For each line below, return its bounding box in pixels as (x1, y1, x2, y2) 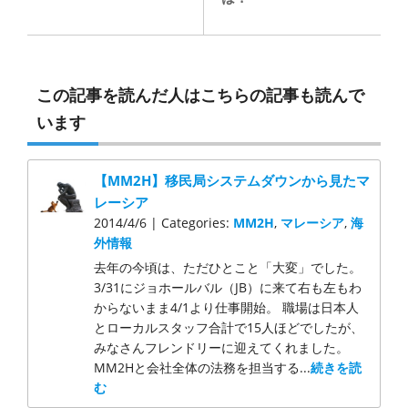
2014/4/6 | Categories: (94, 214, 234, 232)
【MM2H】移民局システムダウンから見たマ (94, 171, 371, 190)
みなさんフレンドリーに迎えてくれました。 (94, 339, 350, 357)
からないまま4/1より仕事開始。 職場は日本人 (94, 299, 360, 317)
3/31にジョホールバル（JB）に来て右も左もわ (94, 279, 362, 297)
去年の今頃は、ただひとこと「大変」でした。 (94, 259, 362, 277)
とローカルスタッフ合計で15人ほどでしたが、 (94, 319, 364, 337)
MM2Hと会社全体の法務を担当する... (94, 359, 311, 377)
